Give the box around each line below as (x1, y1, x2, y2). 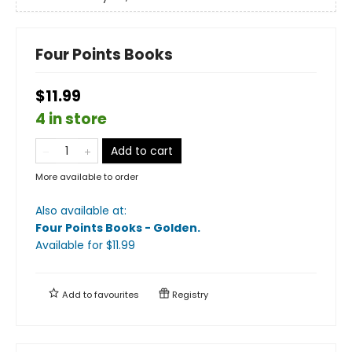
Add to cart (111, 142, 173, 159)
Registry (170, 288, 208, 301)
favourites (94, 288, 139, 301)
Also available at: (35, 202, 126, 218)
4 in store (35, 108, 107, 130)
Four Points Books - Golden (35, 219, 197, 236)
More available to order (35, 170, 138, 183)
